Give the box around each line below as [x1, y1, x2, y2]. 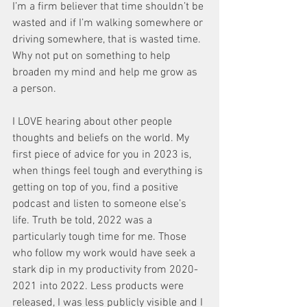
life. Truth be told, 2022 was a [12, 214, 155, 228]
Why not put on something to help [12, 49, 173, 63]
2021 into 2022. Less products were [12, 280, 186, 293]
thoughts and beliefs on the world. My [12, 132, 192, 145]
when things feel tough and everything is [12, 164, 206, 178]
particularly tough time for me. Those [12, 230, 189, 244]
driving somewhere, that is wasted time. [12, 33, 204, 47]
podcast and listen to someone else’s [12, 197, 189, 211]
